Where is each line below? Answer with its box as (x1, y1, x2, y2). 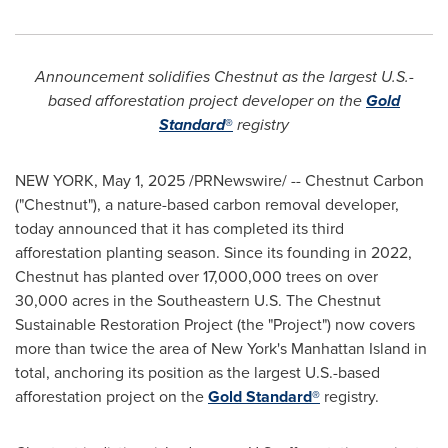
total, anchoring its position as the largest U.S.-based (15, 361, 380, 384)
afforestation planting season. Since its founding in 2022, (15, 241, 412, 264)
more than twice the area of (15, 337, 211, 360)
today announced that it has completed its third (15, 217, 344, 240)
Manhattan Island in (287, 337, 427, 360)
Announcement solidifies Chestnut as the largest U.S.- (34, 65, 414, 88)
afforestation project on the (15, 385, 208, 408)
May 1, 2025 (102, 169, 185, 192)
